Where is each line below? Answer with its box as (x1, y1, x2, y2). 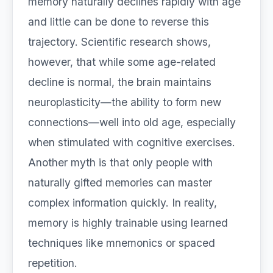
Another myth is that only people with (28, 156, 213, 169)
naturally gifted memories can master (28, 176, 212, 189)
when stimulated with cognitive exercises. (28, 136, 235, 149)
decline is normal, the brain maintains (28, 76, 211, 88)
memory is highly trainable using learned (28, 216, 228, 229)
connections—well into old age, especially (28, 116, 236, 129)
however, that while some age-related (28, 55, 216, 68)
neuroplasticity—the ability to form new (28, 96, 221, 108)
